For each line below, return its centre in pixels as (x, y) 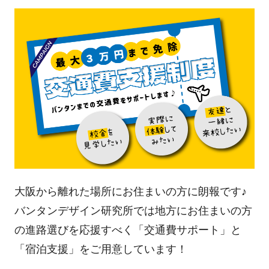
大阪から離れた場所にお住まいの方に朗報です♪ (130, 191)
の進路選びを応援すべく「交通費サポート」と (128, 230)
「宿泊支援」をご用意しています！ (101, 249)
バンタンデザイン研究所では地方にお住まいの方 (133, 210)
